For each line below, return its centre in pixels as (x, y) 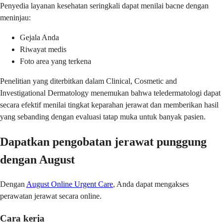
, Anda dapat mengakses (151, 184)
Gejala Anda (39, 38)
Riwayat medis (43, 50)
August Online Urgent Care (70, 184)
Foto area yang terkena (55, 61)
